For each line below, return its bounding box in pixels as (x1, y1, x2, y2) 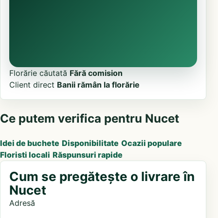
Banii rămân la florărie (57, 79, 140, 90)
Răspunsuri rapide (53, 149, 123, 160)
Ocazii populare (121, 138, 182, 148)
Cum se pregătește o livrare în (9, 168, 195, 184)
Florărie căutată (9, 68, 67, 78)
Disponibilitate (62, 138, 119, 148)
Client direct (9, 79, 54, 90)
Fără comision (70, 68, 123, 78)
